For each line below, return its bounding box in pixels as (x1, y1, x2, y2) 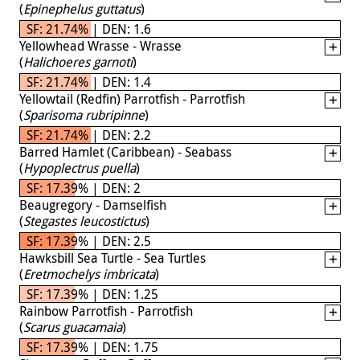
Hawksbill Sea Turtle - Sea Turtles (19, 248, 206, 267)
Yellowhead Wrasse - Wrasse (19, 36, 182, 55)
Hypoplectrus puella (23, 158, 136, 177)
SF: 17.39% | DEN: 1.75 (27, 337, 158, 356)
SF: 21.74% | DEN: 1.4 (27, 72, 151, 91)
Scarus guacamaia (23, 317, 122, 336)
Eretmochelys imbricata (23, 264, 155, 283)
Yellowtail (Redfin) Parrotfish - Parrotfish (19, 89, 245, 108)
